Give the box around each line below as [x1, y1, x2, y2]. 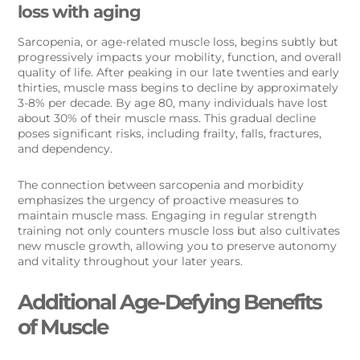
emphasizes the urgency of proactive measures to [18, 193, 300, 208]
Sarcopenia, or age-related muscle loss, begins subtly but [18, 35, 339, 50]
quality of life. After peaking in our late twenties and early [18, 65, 340, 80]
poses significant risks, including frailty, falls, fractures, [18, 126, 322, 141]
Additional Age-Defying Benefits [18, 289, 322, 316]
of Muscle [18, 314, 108, 341]
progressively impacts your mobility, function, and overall [18, 50, 342, 65]
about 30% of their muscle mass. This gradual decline [18, 111, 317, 126]
